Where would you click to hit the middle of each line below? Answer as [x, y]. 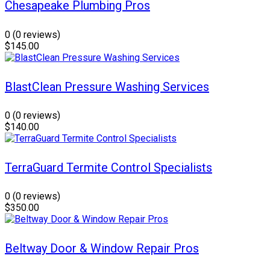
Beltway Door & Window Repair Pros [102, 248]
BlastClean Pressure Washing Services [107, 86]
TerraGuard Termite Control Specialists [108, 167]
